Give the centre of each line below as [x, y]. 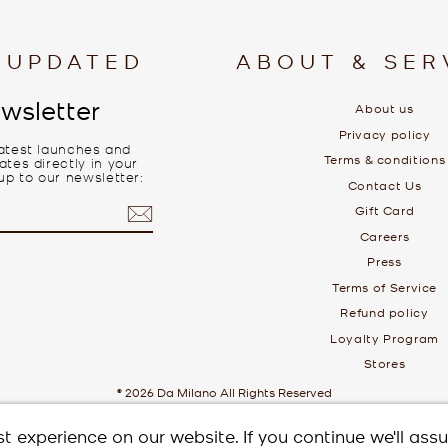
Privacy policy [384, 133]
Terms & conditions [384, 159]
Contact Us [384, 184]
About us [384, 108]
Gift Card [384, 210]
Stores [384, 363]
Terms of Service [384, 286]
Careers [384, 235]
